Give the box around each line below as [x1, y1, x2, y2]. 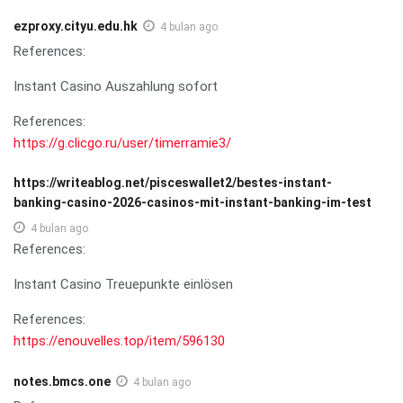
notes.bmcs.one [13, 373, 111, 389]
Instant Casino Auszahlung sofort [13, 77, 218, 94]
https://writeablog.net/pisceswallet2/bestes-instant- [13, 175, 332, 190]
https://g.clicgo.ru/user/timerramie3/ [13, 134, 231, 151]
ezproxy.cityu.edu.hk [13, 18, 138, 33]
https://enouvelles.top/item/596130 [13, 332, 225, 349]
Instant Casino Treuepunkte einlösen [13, 275, 233, 292]
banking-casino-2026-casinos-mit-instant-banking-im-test [13, 194, 372, 210]
